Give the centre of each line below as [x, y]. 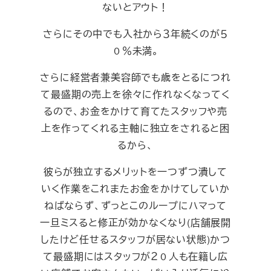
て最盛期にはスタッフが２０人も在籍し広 [135, 256]
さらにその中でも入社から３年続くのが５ [135, 33]
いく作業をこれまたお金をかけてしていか [135, 188]
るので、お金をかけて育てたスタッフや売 [135, 111]
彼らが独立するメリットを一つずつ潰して [135, 171]
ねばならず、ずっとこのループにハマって [135, 205]
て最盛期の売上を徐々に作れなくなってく [135, 94]
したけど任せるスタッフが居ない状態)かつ [135, 239]
